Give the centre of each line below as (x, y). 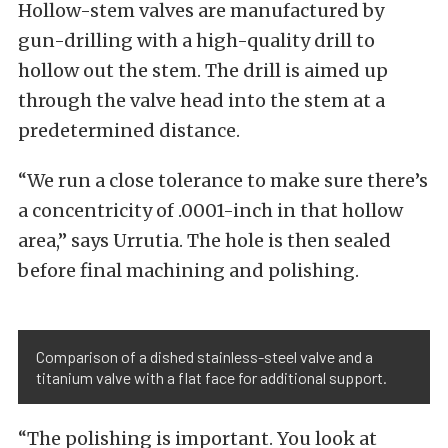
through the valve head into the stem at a (201, 101)
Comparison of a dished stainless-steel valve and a (204, 357)
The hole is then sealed (289, 241)
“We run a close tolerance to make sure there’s (223, 181)
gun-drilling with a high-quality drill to (196, 41)
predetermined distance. (129, 131)
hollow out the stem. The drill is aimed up (203, 71)
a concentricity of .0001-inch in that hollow (210, 211)
